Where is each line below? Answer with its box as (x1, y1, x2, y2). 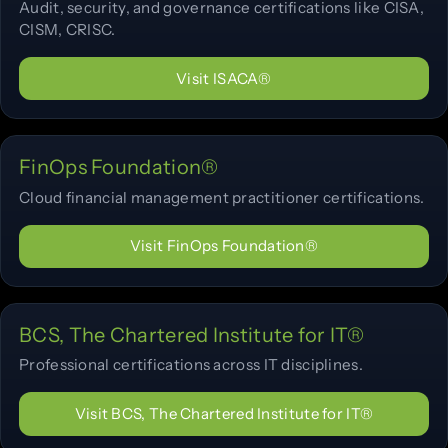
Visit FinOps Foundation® (129, 236, 319, 256)
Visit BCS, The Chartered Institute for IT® (74, 404, 374, 424)
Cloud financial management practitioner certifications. (19, 187, 425, 207)
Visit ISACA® (176, 68, 272, 88)
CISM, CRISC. (19, 20, 116, 40)
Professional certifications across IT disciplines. (19, 355, 363, 375)
